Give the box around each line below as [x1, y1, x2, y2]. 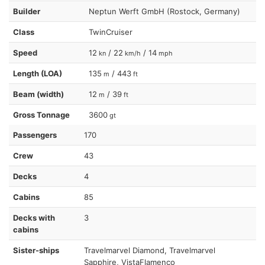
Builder [13, 6, 40, 16]
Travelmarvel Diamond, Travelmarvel [84, 245, 215, 255]
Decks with [13, 212, 55, 222]
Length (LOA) [13, 68, 62, 78]
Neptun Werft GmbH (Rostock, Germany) [89, 6, 240, 16]
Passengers [13, 130, 57, 140]
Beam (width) [13, 89, 64, 99]
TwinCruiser [89, 27, 132, 37]
